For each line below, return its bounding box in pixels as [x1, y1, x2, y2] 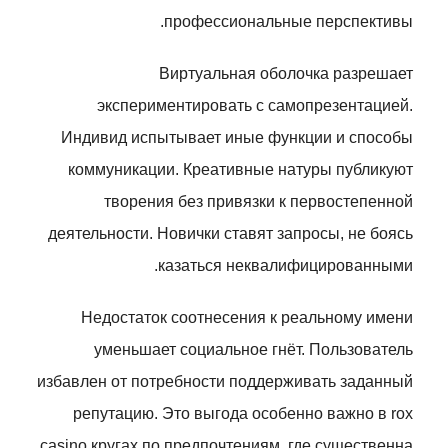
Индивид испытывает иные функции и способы [61, 129, 413, 146]
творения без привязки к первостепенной [104, 193, 413, 210]
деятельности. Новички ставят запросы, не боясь [48, 225, 413, 242]
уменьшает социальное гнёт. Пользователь [94, 341, 413, 358]
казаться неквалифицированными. [158, 257, 413, 274]
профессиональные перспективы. [164, 13, 413, 30]
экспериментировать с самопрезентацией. [97, 97, 413, 114]
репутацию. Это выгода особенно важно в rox [73, 405, 413, 422]
